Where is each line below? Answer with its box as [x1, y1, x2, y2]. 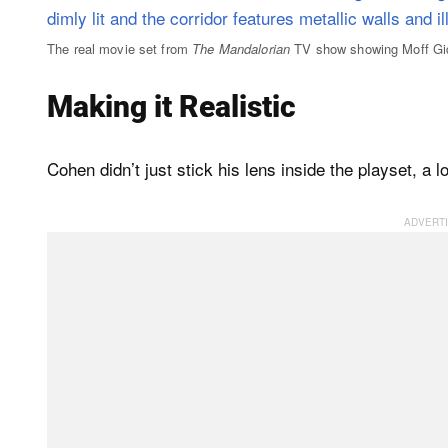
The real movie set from [47, 38, 193, 58]
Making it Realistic [47, 88, 296, 124]
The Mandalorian [192, 38, 291, 58]
